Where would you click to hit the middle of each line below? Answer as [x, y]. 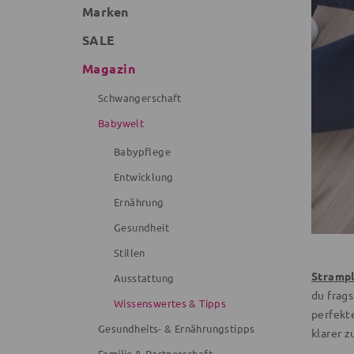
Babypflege [142, 151]
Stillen [130, 252]
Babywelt [121, 123]
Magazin [109, 68]
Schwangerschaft [140, 98]
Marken [105, 11]
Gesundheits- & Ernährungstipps [177, 328]
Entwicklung [144, 177]
